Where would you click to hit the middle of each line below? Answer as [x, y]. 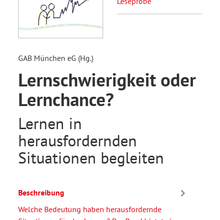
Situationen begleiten [91, 157]
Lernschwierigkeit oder [107, 79]
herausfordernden [78, 140]
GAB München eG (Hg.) [56, 58]
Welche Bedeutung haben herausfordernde [90, 209]
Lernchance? [66, 99]
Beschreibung [41, 193]
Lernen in [50, 123]
